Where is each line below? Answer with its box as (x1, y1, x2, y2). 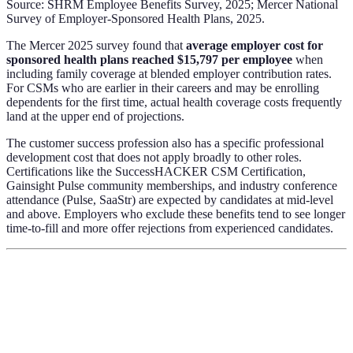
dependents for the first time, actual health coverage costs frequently (6, 95, 342, 109)
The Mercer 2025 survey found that (6, 38, 186, 52)
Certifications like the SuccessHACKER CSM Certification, (6, 164, 306, 178)
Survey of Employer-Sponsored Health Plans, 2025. (6, 11, 265, 25)
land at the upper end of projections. (6, 109, 184, 123)
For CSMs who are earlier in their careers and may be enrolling (6, 80, 319, 95)
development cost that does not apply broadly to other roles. (6, 150, 302, 164)
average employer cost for (186, 38, 323, 52)
